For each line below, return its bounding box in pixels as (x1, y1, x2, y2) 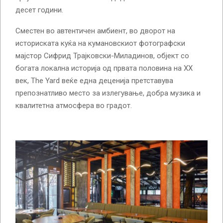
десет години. (15, 5, 63, 15)
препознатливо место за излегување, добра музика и (15, 89, 201, 98)
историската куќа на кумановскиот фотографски (15, 39, 185, 48)
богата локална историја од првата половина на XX (15, 64, 193, 73)
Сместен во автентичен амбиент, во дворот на (15, 26, 175, 36)
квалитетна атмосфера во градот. (15, 101, 132, 111)
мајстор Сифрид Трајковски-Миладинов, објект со (15, 51, 189, 61)
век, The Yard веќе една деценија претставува (15, 76, 173, 86)
